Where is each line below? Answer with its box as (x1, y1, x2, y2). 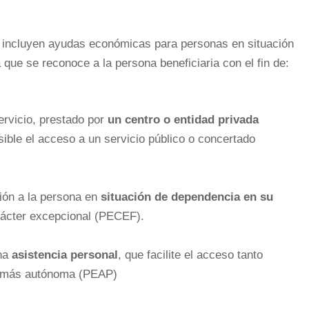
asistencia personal (12, 248, 118, 261)
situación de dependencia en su (97, 190, 273, 203)
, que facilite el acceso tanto (118, 248, 263, 261)
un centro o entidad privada (108, 112, 259, 126)
